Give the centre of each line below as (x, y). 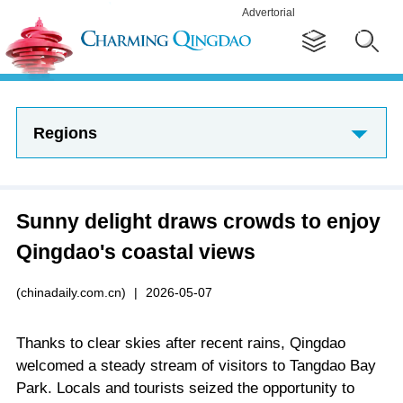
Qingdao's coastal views (135, 251)
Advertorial (269, 13)
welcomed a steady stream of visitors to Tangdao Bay (196, 365)
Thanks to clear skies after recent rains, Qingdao (180, 343)
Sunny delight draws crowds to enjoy (198, 221)
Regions (65, 133)
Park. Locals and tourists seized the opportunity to (185, 388)
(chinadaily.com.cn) (71, 292)
